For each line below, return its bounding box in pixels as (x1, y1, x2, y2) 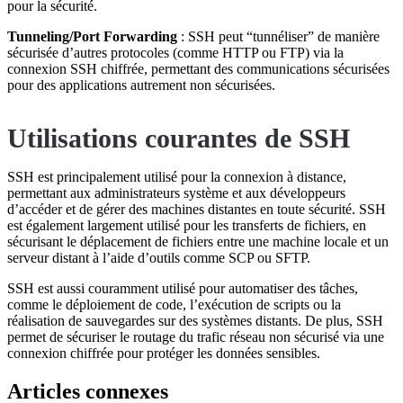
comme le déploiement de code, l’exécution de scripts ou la (7, 296, 341, 312)
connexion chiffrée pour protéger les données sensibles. (7, 345, 320, 361)
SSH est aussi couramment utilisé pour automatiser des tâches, (7, 280, 358, 296)
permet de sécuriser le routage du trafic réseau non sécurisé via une (7, 328, 384, 345)
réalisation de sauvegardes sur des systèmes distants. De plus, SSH (7, 312, 383, 328)
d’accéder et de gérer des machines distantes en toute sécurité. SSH (7, 201, 386, 217)
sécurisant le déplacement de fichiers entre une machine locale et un (7, 233, 389, 249)
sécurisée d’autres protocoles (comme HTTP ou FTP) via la (7, 44, 344, 60)
